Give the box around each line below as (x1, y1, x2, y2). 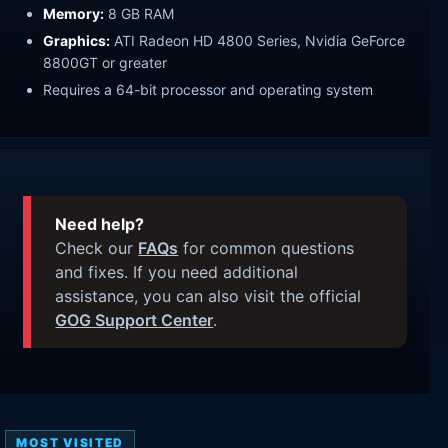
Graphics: (43, 32, 111, 50)
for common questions (178, 237, 355, 258)
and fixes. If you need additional (55, 261, 299, 282)
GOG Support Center (55, 309, 214, 330)
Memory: (43, 5, 105, 23)
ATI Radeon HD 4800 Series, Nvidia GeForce (110, 32, 406, 50)
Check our (55, 237, 139, 258)
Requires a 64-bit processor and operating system (43, 81, 374, 99)
